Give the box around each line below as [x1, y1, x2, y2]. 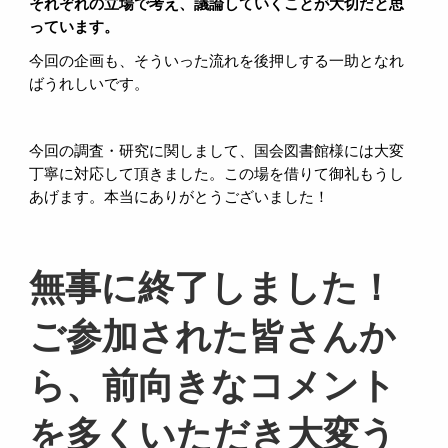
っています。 [29, 19, 120, 36]
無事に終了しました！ [29, 265, 395, 310]
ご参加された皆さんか [29, 314, 397, 359]
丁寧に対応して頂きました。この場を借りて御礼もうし [29, 166, 405, 183]
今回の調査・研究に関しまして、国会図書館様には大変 [29, 143, 405, 160]
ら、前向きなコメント [29, 363, 397, 408]
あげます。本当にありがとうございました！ [29, 189, 330, 206]
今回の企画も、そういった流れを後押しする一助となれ [29, 53, 405, 70]
